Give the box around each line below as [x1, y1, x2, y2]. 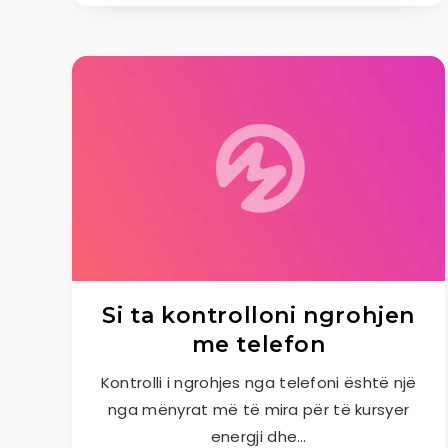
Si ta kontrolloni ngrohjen [102, 302, 415, 329]
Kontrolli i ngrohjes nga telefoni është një [100, 372, 417, 393]
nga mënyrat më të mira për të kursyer [108, 399, 410, 420]
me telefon [191, 331, 326, 358]
